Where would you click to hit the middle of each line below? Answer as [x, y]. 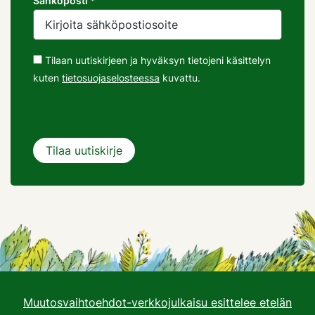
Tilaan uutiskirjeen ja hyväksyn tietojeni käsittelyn [156, 60]
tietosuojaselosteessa [111, 78]
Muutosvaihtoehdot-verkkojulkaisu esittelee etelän [157, 302]
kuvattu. [180, 78]
